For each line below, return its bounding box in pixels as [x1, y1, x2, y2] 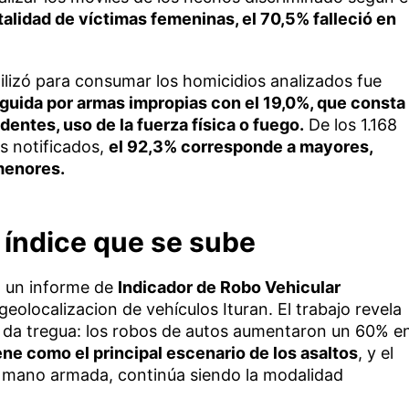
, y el [357, 342, 393, 362]
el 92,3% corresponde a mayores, [108, 136, 372, 156]
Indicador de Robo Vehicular [117, 277, 341, 297]
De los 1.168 [303, 114, 397, 134]
